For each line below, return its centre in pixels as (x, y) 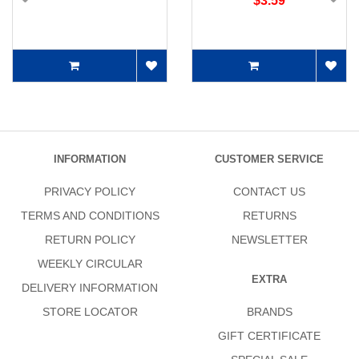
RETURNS (269, 216)
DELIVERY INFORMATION (90, 288)
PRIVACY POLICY (90, 192)
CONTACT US (269, 192)
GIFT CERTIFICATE (269, 336)
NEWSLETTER (269, 240)
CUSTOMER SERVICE (269, 159)
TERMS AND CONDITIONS (90, 216)
